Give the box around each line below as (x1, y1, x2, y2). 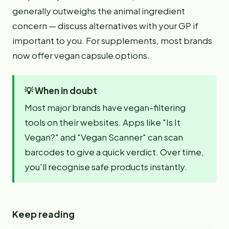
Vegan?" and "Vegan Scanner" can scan (25, 131, 183, 143)
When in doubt (35, 85, 97, 96)
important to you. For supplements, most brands (12, 35, 212, 46)
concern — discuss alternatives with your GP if (12, 20, 198, 31)
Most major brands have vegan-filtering (25, 102, 186, 113)
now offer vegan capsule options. (12, 50, 150, 61)
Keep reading (12, 208, 75, 220)
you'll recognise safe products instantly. (25, 161, 187, 172)
